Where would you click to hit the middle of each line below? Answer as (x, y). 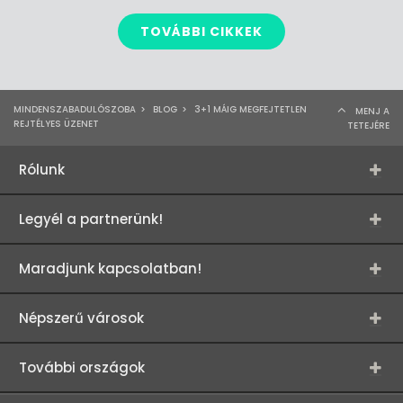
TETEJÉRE (368, 125)
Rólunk (42, 170)
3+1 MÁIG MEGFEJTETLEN (249, 109)
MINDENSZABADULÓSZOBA (75, 109)
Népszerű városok (81, 318)
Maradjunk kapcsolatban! (110, 269)
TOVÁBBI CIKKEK (201, 31)
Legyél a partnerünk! (91, 219)
